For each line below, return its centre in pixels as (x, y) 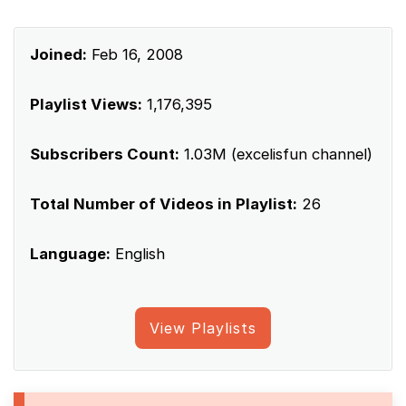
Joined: (58, 54)
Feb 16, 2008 (135, 54)
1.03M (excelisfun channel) (276, 154)
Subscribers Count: (105, 154)
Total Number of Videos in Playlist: (164, 203)
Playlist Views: (86, 104)
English (138, 253)
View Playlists (203, 328)
